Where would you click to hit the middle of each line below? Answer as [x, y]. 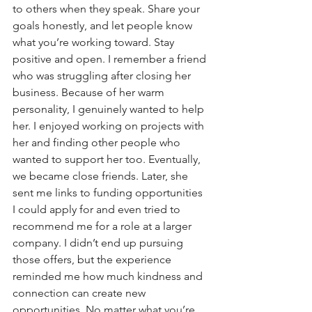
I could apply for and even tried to [98, 210]
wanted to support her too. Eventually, [108, 159]
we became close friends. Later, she [102, 176]
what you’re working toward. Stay [95, 42]
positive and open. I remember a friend [111, 59]
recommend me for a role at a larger [103, 226]
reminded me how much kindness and [109, 276]
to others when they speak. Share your [108, 9]
